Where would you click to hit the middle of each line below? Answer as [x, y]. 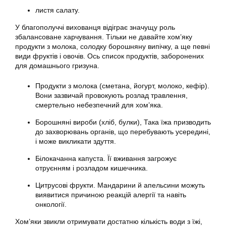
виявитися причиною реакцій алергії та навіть [111, 195]
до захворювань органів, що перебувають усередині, [123, 132]
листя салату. [58, 10]
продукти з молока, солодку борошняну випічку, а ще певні [112, 46]
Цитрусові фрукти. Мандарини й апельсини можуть [120, 185]
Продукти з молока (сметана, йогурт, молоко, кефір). [122, 86]
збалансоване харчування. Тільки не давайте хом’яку [104, 37]
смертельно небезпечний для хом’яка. [99, 105]
